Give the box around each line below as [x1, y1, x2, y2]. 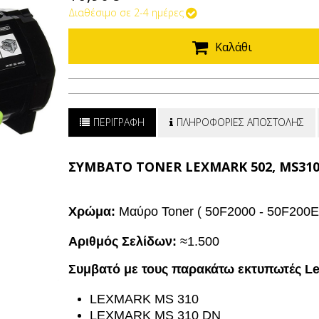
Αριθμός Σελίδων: [68, 234, 177, 249]
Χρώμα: [68, 204, 115, 219]
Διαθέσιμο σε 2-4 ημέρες [68, 6, 184, 19]
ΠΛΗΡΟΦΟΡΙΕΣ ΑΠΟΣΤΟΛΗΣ [177, 115, 304, 129]
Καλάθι [214, 39, 252, 55]
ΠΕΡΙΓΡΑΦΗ [93, 115, 145, 129]
